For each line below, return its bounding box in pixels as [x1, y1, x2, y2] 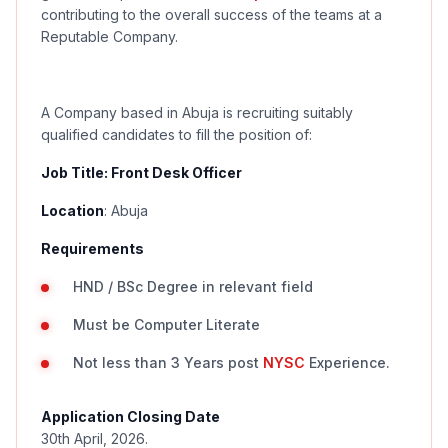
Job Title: [41, 164, 111, 181]
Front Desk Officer [111, 164, 242, 181]
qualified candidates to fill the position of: [41, 126, 312, 143]
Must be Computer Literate [73, 316, 260, 333]
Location [41, 202, 104, 219]
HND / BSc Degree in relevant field [73, 278, 313, 295]
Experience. [305, 354, 390, 371]
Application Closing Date [41, 408, 220, 425]
